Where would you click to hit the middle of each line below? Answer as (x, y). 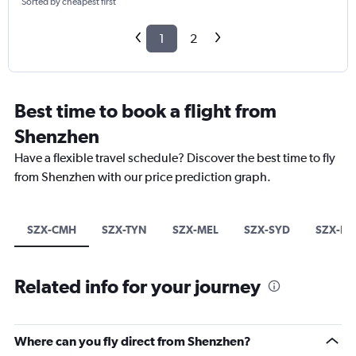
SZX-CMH (52, 230)
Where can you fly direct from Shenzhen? (133, 341)
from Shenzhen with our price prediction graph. (143, 177)
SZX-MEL (195, 230)
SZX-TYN (124, 230)
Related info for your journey (137, 286)
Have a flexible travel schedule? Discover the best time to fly (175, 158)
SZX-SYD (267, 230)
